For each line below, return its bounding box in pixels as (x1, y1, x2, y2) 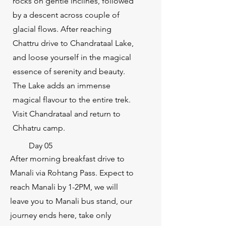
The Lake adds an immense (13, 81, 110, 90)
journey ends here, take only (10, 210, 111, 220)
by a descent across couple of (13, 10, 120, 20)
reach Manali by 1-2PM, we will (10, 182, 118, 192)
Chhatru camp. (13, 123, 67, 133)
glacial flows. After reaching (13, 24, 111, 34)
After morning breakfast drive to (10, 154, 125, 163)
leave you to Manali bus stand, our (10, 196, 132, 206)
